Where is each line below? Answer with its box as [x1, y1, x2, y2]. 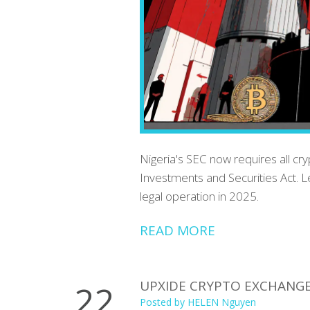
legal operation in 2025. [140, 188, 259, 204]
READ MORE [140, 221, 215, 239]
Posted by [140, 295, 188, 309]
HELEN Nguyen [188, 295, 256, 309]
